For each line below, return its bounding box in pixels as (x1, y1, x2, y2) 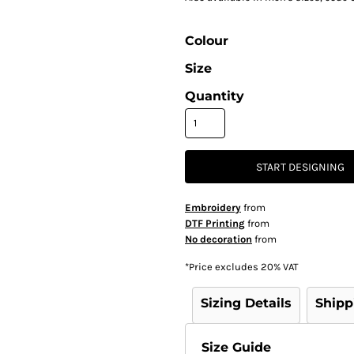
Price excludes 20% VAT (189, 261, 299, 273)
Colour (185, 33, 228, 48)
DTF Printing (185, 217, 245, 229)
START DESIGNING (256, 160, 345, 175)
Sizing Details (201, 296, 292, 311)
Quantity (185, 88, 244, 104)
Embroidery (185, 201, 241, 213)
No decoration (185, 233, 252, 245)
